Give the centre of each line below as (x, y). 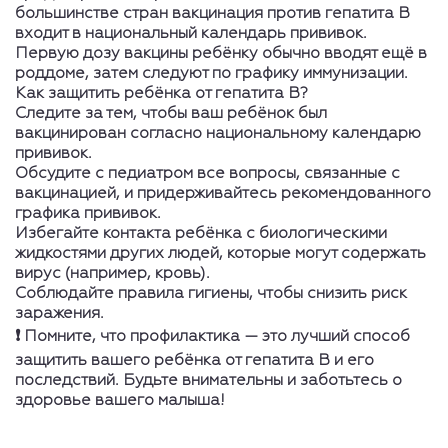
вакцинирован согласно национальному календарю (218, 133)
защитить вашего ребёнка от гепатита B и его (194, 360)
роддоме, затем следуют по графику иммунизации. (211, 73)
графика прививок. (88, 213)
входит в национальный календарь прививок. (191, 33)
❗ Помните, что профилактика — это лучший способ (212, 336)
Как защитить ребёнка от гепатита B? (161, 93)
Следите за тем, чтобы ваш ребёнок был (171, 113)
